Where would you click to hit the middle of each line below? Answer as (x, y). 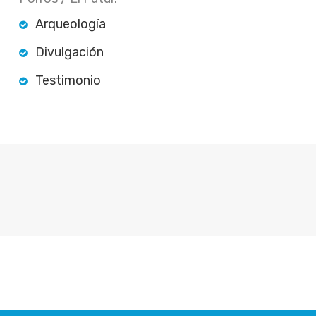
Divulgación (69, 52)
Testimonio (68, 80)
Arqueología (70, 24)
